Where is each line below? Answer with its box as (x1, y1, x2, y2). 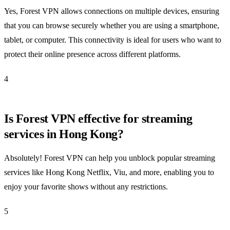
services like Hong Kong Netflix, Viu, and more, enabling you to (4, 168, 214, 177)
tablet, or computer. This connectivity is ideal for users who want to (4, 35, 221, 45)
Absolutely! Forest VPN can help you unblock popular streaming (4, 154, 215, 163)
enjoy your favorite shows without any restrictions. (4, 182, 168, 191)
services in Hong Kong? (4, 127, 124, 141)
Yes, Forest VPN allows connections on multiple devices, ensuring (4, 7, 219, 16)
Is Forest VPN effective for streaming (4, 112, 193, 126)
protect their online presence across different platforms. (4, 50, 181, 59)
